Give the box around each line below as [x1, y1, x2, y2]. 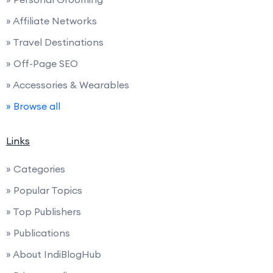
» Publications [6, 226, 70, 239]
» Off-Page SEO [6, 57, 78, 69]
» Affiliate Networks [6, 14, 97, 27]
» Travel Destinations [6, 35, 104, 48]
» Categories [6, 162, 65, 175]
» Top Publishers [6, 205, 81, 218]
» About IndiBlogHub [6, 247, 101, 260]
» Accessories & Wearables [6, 78, 129, 91]
